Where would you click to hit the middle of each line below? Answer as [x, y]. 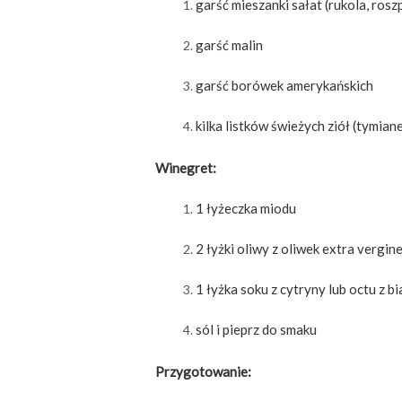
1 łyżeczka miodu [246, 209]
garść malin [229, 45]
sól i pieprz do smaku [256, 330]
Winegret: [186, 168]
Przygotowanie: [203, 372]
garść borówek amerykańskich [284, 86]
